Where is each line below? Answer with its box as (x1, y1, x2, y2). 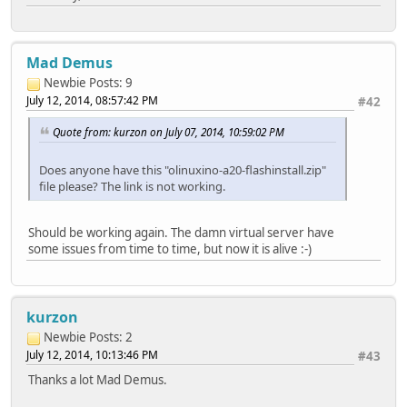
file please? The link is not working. (39, 178, 225, 195)
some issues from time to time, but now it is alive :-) (28, 241, 312, 258)
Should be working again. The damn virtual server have (28, 224, 334, 242)
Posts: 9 (89, 74, 133, 92)
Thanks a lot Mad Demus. (28, 372, 167, 389)
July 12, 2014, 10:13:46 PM (26, 347, 158, 363)
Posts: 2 (89, 329, 133, 346)
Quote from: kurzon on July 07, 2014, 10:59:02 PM (53, 124, 284, 140)
